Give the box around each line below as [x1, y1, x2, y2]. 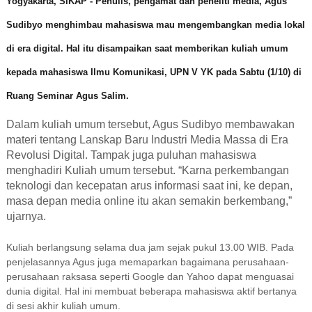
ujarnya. [6, 210, 46, 222]
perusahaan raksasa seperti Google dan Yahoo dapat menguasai [6, 270, 294, 282]
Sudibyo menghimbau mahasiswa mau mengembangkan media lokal [6, 19, 305, 30]
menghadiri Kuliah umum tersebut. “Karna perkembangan [6, 164, 289, 176]
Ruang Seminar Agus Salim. [6, 90, 129, 101]
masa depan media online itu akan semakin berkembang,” [6, 194, 292, 207]
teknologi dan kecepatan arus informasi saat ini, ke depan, [6, 179, 292, 192]
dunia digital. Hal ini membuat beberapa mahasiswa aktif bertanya [6, 285, 297, 297]
